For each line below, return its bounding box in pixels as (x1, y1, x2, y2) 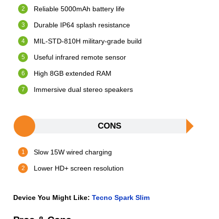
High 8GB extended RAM (34, 69, 112, 78)
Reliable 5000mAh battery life (34, 5, 125, 13)
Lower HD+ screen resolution (34, 164, 124, 173)
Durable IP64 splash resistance (34, 21, 131, 29)
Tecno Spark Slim (92, 194, 150, 202)
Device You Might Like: (13, 194, 92, 202)
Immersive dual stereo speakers (34, 86, 133, 94)
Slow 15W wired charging (34, 148, 112, 156)
